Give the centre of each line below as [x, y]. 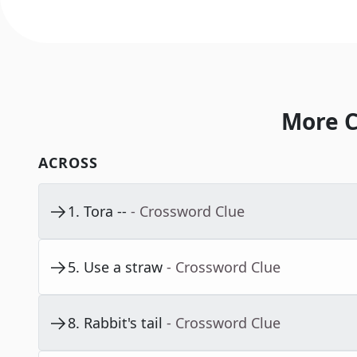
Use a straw [123, 267]
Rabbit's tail [123, 323]
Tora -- [105, 212]
